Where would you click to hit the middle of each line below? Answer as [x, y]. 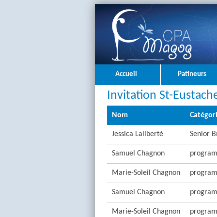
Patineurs [192, 74]
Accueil [126, 74]
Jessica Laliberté [137, 134]
